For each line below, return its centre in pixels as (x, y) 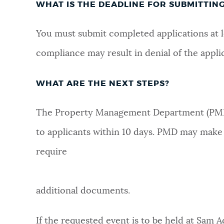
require (51, 152)
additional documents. (83, 191)
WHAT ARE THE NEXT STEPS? (103, 83)
